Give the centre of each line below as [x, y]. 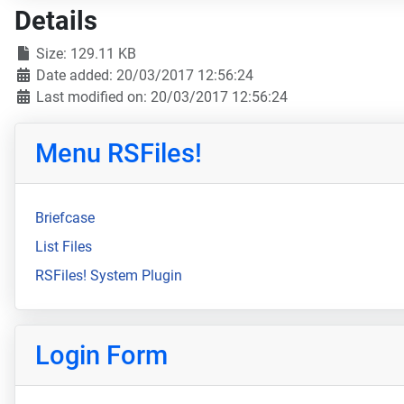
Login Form [101, 356]
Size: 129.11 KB [84, 54]
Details [56, 21]
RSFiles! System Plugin [108, 275]
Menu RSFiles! [118, 154]
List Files [63, 246]
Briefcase [64, 217]
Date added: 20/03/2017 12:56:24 [143, 76]
